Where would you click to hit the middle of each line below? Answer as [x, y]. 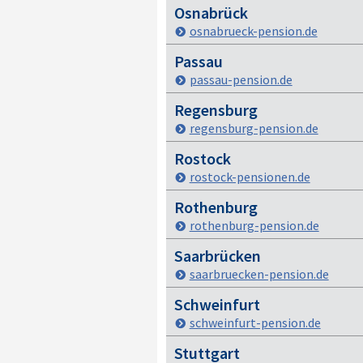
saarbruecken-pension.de [259, 274]
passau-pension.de [241, 79]
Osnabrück [211, 13]
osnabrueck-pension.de [253, 31]
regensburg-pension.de [254, 128]
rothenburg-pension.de [254, 225]
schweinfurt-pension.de [255, 322]
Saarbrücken [217, 256]
